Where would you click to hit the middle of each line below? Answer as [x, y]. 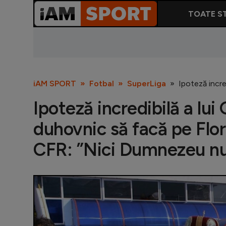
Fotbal [102, 83]
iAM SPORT [55, 83]
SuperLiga [147, 83]
